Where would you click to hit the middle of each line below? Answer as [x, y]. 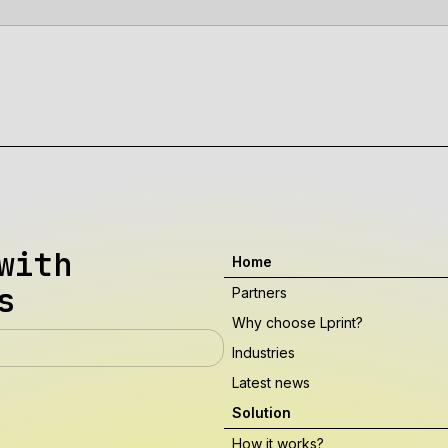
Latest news [271, 382]
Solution [261, 412]
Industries [263, 352]
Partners [259, 292]
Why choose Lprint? [297, 322]
